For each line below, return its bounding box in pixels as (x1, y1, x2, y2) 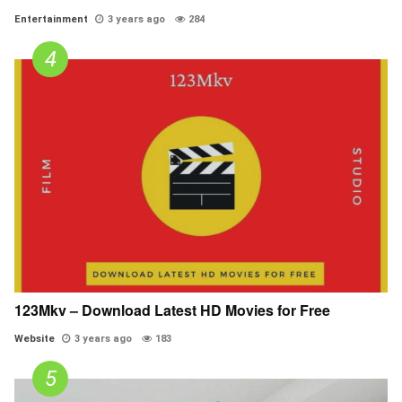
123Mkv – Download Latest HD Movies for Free (14, 300, 330, 321)
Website (14, 333, 55, 345)
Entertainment (14, 13, 88, 26)
